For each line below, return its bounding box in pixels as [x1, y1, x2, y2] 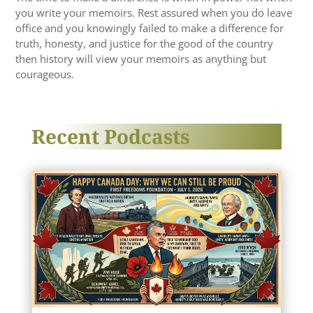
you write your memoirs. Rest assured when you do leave [15, 6, 293, 20]
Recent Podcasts [31, 123, 189, 150]
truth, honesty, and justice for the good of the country [15, 36, 274, 51]
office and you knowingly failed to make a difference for [15, 21, 284, 36]
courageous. [15, 67, 75, 82]
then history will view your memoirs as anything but [15, 52, 267, 66]
